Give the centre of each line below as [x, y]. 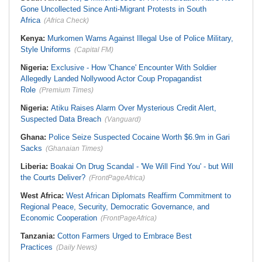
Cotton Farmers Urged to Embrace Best [125, 236]
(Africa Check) [66, 20]
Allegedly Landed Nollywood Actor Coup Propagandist [111, 79]
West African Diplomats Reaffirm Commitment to [149, 196]
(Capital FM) [94, 50]
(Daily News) [77, 247]
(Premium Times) [66, 90]
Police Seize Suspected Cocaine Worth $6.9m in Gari [139, 137]
